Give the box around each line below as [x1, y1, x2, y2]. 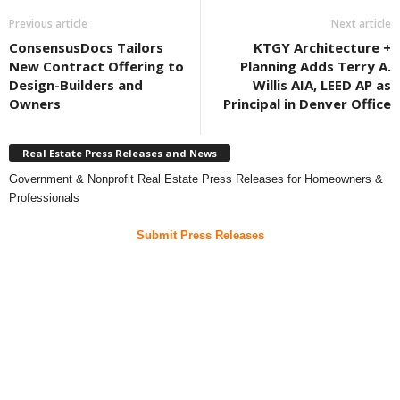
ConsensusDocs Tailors [9, 38, 163, 57]
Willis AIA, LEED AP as [253, 76, 391, 95]
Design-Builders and [9, 76, 143, 95]
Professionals [9, 190, 79, 204]
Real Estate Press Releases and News [22, 146, 217, 160]
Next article [331, 16, 391, 32]
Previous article [9, 16, 87, 32]
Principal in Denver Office [223, 95, 391, 113]
